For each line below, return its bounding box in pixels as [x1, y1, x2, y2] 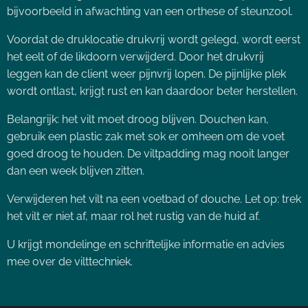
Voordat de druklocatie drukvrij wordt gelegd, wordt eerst [7, 33, 300, 46]
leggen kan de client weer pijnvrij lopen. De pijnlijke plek [7, 67, 286, 80]
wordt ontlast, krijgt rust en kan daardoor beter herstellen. [7, 85, 298, 98]
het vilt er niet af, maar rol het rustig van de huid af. [7, 210, 260, 223]
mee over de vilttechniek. [7, 255, 133, 268]
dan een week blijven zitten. [7, 164, 144, 177]
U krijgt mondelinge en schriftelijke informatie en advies [7, 238, 285, 251]
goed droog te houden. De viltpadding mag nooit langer [7, 147, 289, 160]
